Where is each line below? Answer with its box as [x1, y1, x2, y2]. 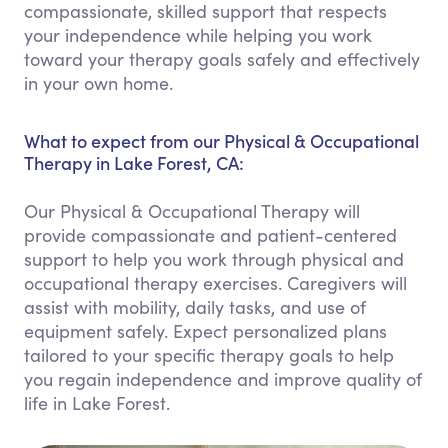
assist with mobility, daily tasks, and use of [24, 295, 366, 319]
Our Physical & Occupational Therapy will [24, 199, 360, 223]
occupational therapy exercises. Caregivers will [24, 271, 407, 295]
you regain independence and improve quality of [24, 367, 422, 391]
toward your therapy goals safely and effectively [24, 47, 420, 71]
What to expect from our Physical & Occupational [24, 128, 419, 153]
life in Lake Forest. [24, 391, 170, 415]
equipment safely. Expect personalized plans [24, 319, 387, 343]
